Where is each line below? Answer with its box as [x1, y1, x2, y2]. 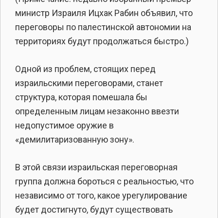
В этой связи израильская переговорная [15, 162, 178, 172]
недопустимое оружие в [15, 120, 114, 130]
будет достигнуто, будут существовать [15, 204, 173, 215]
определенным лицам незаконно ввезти [15, 106, 179, 116]
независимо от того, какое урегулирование [15, 190, 187, 200]
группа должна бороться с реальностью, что [15, 176, 194, 186]
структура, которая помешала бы [15, 91, 147, 102]
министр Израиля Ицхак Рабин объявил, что [15, 7, 193, 18]
